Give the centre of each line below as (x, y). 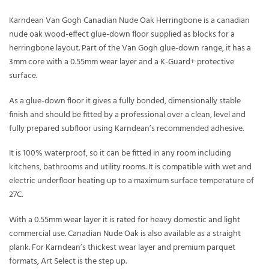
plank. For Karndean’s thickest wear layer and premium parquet (122, 247)
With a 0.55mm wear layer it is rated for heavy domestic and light (125, 220)
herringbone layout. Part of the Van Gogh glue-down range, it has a (130, 48)
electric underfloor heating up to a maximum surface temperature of (131, 181)
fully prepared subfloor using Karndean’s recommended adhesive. (126, 128)
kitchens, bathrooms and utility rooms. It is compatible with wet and (130, 168)
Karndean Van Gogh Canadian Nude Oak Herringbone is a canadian (129, 20)
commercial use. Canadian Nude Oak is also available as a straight (125, 234)
